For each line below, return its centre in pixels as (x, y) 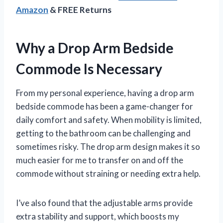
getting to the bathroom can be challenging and (103, 133)
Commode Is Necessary (89, 69)
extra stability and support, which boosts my (98, 217)
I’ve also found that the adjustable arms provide (104, 203)
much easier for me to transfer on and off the (100, 160)
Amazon (32, 10)
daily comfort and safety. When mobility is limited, (109, 120)
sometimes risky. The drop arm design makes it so (108, 147)
